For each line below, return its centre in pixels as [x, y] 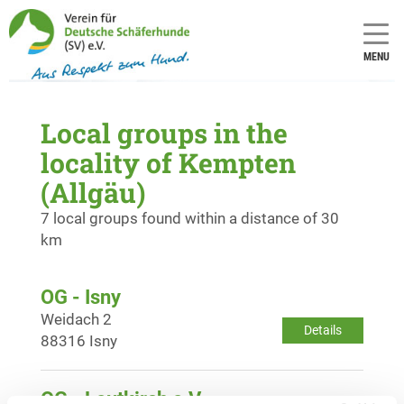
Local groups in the [164, 133]
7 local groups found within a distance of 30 [190, 218]
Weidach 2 [76, 319]
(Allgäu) [93, 192]
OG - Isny [81, 297]
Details [323, 330]
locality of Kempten [168, 162]
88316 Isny [79, 340]
